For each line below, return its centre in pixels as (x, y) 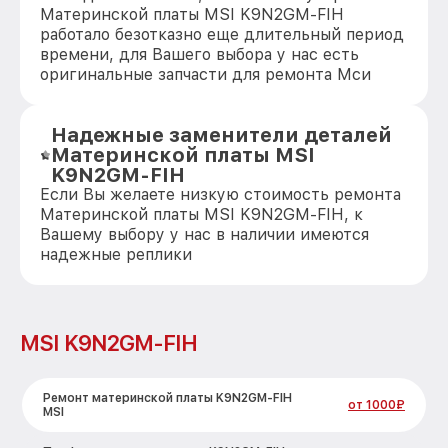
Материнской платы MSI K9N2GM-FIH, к (201, 214)
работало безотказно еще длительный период (222, 34)
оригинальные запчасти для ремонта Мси (205, 74)
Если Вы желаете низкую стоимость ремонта (220, 194)
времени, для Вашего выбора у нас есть (199, 54)
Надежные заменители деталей (222, 135)
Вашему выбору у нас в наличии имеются (204, 234)
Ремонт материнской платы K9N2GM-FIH (167, 398)
